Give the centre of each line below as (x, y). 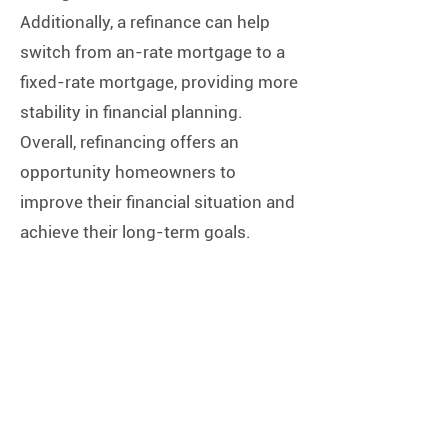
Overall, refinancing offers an (129, 142)
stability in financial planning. (131, 112)
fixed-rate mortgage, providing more (159, 82)
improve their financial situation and (157, 202)
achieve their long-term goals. (135, 232)
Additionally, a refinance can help (145, 22)
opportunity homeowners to (128, 172)
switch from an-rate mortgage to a (152, 52)
